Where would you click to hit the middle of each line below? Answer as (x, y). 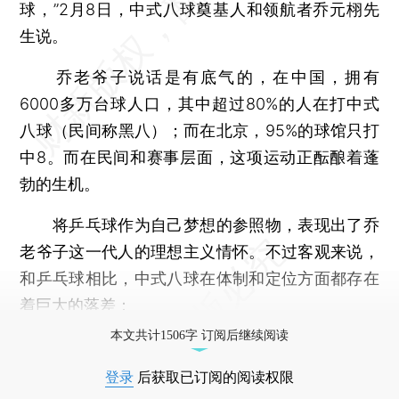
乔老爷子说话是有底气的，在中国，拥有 (199, 77)
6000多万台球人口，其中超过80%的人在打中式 (199, 103)
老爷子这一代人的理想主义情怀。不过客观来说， (199, 251)
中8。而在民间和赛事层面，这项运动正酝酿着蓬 (199, 157)
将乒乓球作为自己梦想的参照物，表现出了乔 (199, 224)
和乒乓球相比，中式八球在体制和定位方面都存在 (199, 278)
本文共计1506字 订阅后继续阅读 (199, 335)
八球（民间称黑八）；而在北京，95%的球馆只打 (199, 130)
